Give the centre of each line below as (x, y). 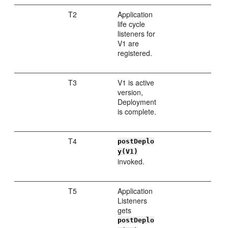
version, (131, 92)
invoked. (131, 161)
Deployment (137, 102)
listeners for (137, 34)
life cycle (132, 24)
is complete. (137, 111)
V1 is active (136, 82)
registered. (135, 53)
